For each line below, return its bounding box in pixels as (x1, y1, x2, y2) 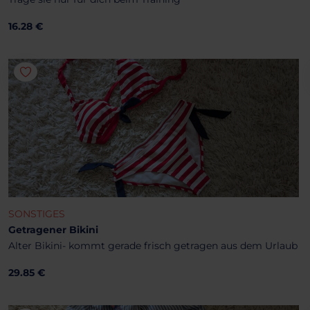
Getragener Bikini (8, 223, 98, 236)
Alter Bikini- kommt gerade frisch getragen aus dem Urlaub (8, 239, 298, 252)
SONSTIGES (8, 207, 65, 220)
